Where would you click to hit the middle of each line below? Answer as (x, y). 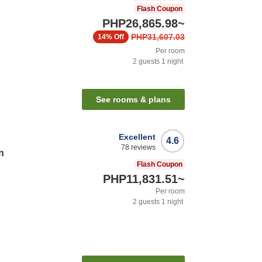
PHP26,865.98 (140, 24)
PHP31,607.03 (158, 37)
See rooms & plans (133, 100)
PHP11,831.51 (140, 179)
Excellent (137, 137)
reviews (142, 148)
